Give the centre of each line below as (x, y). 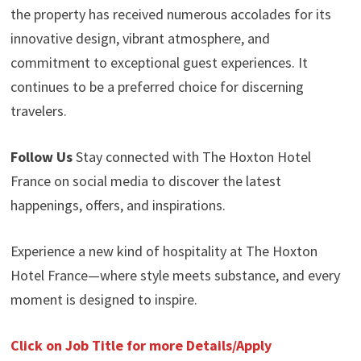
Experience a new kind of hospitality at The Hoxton (164, 251)
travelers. (38, 111)
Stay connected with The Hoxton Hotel (191, 157)
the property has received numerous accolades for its (170, 14)
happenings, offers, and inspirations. (118, 205)
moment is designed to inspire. (104, 299)
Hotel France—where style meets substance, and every (175, 275)
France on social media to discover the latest (145, 181)
